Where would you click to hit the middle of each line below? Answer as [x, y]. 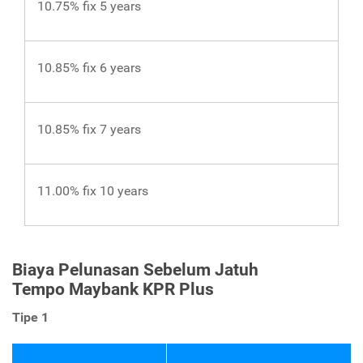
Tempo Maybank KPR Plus [113, 289]
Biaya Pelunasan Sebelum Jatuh [135, 269]
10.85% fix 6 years [89, 68]
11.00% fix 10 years [93, 191]
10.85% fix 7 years [89, 130]
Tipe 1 [30, 317]
